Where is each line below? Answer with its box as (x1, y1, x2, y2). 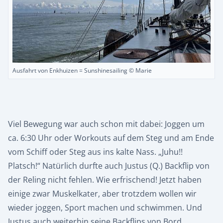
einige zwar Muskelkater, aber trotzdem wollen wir (8, 188, 197, 199)
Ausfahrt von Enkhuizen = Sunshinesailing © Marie (12, 66, 152, 75)
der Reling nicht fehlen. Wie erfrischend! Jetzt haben (8, 174, 202, 185)
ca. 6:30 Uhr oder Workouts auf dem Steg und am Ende (8, 132, 214, 143)
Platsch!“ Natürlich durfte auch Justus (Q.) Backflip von (8, 160, 210, 171)
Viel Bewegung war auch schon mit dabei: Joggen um (8, 118, 205, 129)
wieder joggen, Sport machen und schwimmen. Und (8, 202, 202, 213)
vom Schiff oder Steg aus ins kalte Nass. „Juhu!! (8, 146, 183, 157)
